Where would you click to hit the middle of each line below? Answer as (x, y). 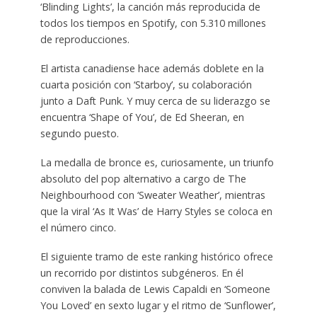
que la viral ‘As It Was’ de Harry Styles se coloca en (156, 211)
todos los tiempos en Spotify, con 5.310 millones (153, 23)
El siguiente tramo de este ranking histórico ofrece (156, 256)
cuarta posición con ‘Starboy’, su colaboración (146, 84)
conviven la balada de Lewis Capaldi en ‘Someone (155, 289)
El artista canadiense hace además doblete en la (152, 68)
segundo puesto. (79, 133)
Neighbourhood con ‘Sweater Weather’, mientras (152, 195)
